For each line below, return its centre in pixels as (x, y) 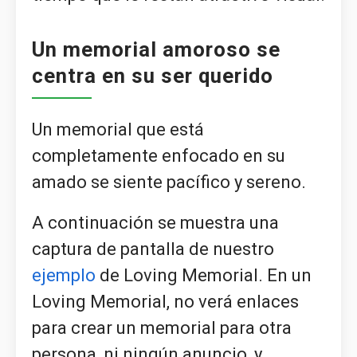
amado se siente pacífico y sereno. (169, 182)
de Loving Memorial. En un (204, 276)
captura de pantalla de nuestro (153, 249)
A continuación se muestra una (155, 223)
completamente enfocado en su (159, 156)
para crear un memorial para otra (162, 328)
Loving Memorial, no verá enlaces (165, 302)
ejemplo (64, 276)
